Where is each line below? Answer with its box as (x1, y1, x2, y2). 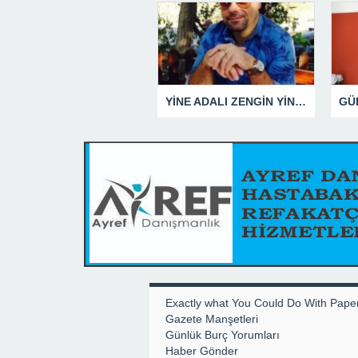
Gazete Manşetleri (165, 312, 258, 326)
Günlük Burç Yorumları (165, 328, 280, 342)
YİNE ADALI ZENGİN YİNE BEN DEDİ (295, 95, 306, 109)
